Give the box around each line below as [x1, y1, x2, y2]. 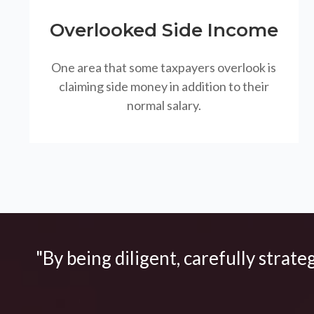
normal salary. [126, 97, 201, 114]
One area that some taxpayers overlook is [51, 60, 277, 76]
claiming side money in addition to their [58, 78, 269, 95]
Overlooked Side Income [49, 19, 278, 42]
